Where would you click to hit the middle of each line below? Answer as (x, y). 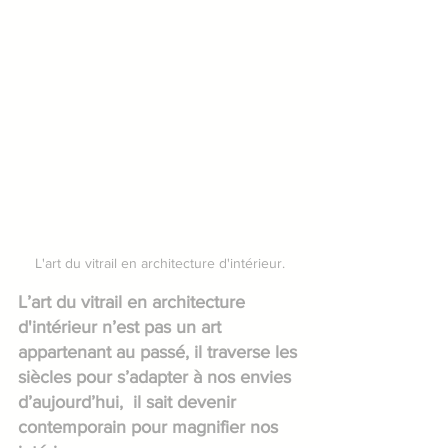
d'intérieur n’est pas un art (122, 326)
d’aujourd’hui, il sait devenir (129, 401)
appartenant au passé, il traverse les (160, 351)
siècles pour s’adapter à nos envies (157, 376)
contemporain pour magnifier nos (150, 426)
